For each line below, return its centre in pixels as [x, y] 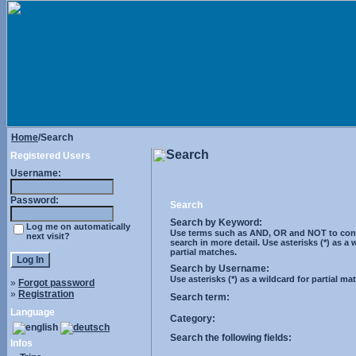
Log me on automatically [78, 226]
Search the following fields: [231, 338]
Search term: [200, 297]
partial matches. [203, 252]
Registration [46, 294]
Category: [193, 319]
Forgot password [56, 283]
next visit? [48, 236]
